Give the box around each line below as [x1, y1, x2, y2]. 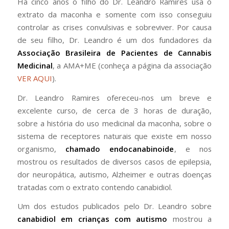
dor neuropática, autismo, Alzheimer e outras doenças [17, 169, 212, 179]
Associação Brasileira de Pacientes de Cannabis [17, 47, 212, 58]
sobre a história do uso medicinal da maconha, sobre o [17, 118, 212, 128]
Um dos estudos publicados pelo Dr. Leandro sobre [17, 201, 212, 212]
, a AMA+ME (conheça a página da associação [52, 60, 212, 71]
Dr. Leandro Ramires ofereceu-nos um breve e [17, 92, 212, 103]
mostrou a [167, 214, 212, 224]
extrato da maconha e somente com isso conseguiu [17, 9, 212, 19]
